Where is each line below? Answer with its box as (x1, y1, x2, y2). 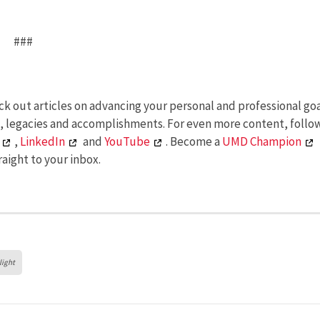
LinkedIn (20, 134, 65, 150)
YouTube (104, 134, 150, 150)
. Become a (166, 134, 222, 150)
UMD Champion (222, 134, 301, 150)
